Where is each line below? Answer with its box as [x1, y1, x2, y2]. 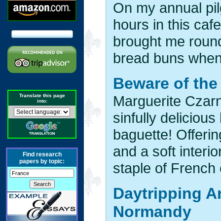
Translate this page [19, 93, 65, 98]
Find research [22, 151, 62, 158]
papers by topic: [19, 158, 65, 165]
